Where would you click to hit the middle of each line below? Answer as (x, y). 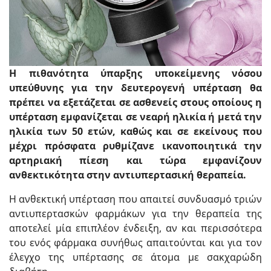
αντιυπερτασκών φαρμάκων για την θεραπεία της (135, 213)
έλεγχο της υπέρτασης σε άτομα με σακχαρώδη (135, 257)
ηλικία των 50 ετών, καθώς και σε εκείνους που (135, 131)
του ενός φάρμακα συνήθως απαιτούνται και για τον (135, 242)
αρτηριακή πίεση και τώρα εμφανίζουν (135, 160)
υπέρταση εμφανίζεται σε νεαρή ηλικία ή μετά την (135, 116)
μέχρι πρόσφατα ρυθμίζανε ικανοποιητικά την (135, 145)
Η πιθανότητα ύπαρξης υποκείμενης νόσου (135, 73)
